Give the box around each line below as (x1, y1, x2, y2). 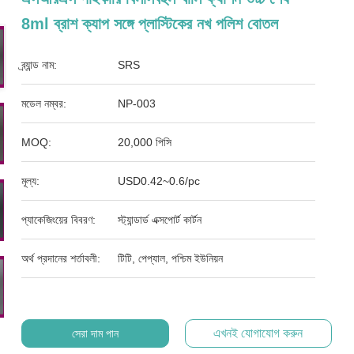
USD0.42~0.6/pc (118, 175, 201, 187)
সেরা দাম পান (71, 327, 119, 340)
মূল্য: (21, 175, 40, 187)
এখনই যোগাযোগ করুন (213, 326, 303, 340)
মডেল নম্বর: (21, 97, 67, 110)
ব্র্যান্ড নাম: (21, 58, 58, 71)
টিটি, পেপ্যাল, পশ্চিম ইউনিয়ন (118, 252, 224, 265)
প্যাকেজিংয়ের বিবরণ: (21, 213, 96, 226)
